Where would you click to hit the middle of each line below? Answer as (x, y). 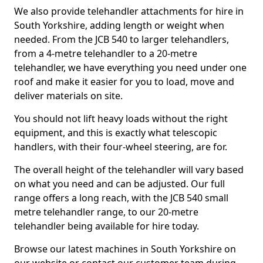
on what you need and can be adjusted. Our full (119, 184)
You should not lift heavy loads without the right (121, 119)
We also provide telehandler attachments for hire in (129, 11)
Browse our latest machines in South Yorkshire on (125, 249)
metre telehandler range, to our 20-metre (106, 212)
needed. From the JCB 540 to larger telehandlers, (122, 39)
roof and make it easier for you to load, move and (124, 82)
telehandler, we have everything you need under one (130, 68)
